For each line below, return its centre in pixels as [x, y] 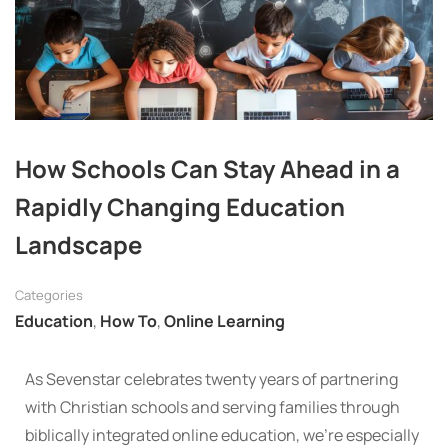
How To [128, 321]
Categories [49, 295]
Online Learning [224, 321]
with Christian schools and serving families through [212, 407]
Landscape [78, 245]
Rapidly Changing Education [180, 207]
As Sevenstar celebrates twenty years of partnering [211, 379]
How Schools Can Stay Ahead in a [207, 169]
